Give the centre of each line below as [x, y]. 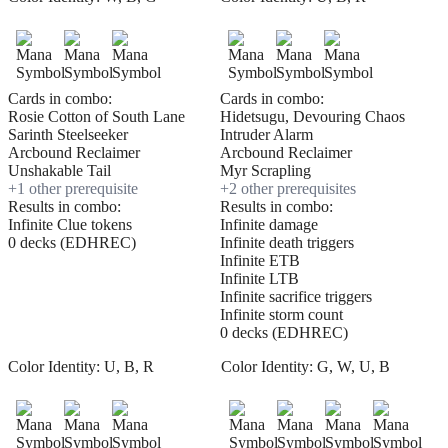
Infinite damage [269, 225]
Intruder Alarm [266, 135]
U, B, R [129, 367]
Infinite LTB [259, 279]
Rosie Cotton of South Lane [96, 117]
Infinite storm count [281, 315]
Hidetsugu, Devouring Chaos [312, 117]
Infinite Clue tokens [70, 225]
